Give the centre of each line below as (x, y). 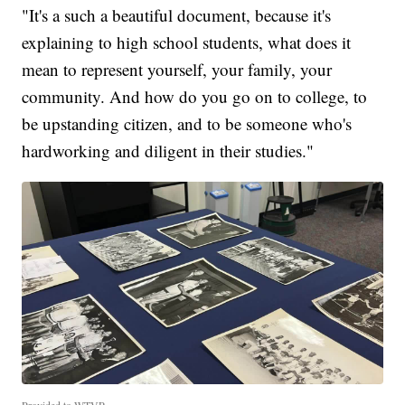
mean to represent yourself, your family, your (177, 69)
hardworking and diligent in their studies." (168, 150)
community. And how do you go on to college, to (195, 96)
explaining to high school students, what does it (187, 42)
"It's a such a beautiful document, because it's (177, 14)
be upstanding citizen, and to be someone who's (187, 123)
